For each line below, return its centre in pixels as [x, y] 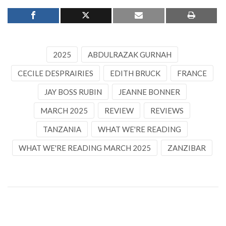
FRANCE [192, 73]
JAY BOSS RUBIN [73, 92]
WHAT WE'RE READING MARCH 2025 [84, 148]
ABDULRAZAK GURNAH [129, 54]
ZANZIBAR [186, 148]
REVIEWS [167, 110]
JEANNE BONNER [149, 92]
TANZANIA [62, 129]
